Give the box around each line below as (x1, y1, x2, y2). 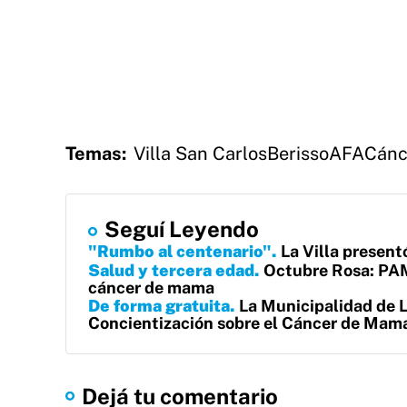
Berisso (267, 143, 329, 164)
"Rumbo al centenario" (88, 242, 272, 261)
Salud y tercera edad (88, 261, 254, 280)
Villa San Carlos (134, 143, 267, 164)
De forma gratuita (88, 296, 230, 315)
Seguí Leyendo (104, 216, 259, 242)
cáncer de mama (88, 278, 214, 297)
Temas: (65, 143, 126, 164)
